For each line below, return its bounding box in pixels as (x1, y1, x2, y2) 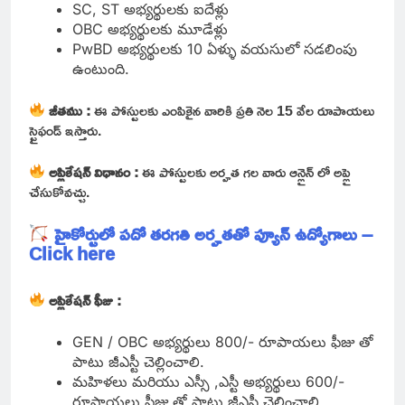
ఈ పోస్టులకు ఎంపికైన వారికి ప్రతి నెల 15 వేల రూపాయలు (94, 96, 375, 124)
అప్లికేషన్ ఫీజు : (49, 286, 126, 314)
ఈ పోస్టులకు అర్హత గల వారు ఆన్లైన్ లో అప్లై (142, 157, 352, 185)
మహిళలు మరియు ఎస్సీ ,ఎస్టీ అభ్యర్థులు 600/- (72, 372, 344, 391)
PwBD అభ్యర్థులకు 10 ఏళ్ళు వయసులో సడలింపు (72, 39, 357, 58)
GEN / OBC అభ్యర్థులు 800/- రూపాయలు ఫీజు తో (72, 332, 373, 351)
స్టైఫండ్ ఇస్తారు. (29, 116, 101, 144)
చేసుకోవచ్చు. (29, 177, 89, 205)
